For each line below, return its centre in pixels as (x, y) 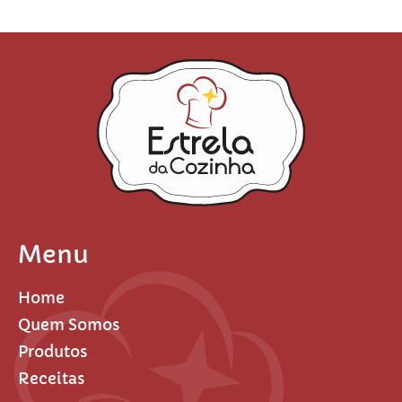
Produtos (53, 352)
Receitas (52, 379)
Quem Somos (69, 325)
